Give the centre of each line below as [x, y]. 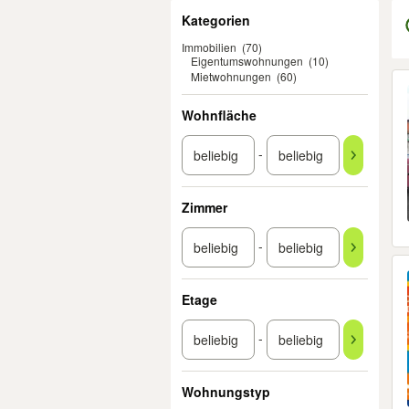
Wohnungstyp [226, 392]
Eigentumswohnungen [247, 61]
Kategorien [216, 20]
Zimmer [204, 207]
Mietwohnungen [231, 76]
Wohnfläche [219, 115]
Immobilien [209, 47]
